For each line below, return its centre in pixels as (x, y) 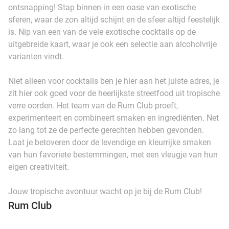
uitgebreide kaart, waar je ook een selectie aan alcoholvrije (112, 44)
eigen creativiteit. (39, 167)
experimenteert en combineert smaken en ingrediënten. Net (113, 118)
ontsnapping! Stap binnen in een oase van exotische (102, 7)
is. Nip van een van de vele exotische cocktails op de (102, 32)
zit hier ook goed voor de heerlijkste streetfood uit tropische (114, 93)
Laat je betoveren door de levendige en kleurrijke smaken (110, 142)
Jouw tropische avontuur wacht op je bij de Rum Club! (105, 191)
